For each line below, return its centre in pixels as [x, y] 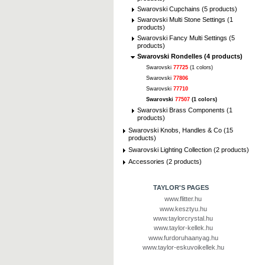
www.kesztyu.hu [183, 209]
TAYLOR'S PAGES [181, 188]
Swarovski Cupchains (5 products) [187, 9]
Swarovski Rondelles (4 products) [190, 56]
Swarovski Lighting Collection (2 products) [189, 149]
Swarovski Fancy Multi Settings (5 [186, 38]
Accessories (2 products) [165, 161]
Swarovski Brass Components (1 [185, 110]
